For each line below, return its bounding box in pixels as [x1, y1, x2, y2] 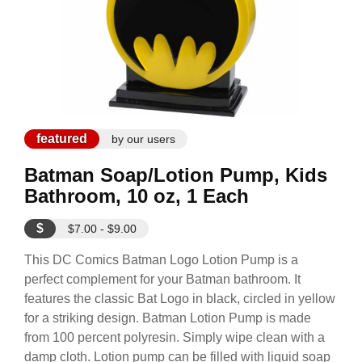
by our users [112, 133, 175, 145]
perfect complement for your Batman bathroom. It [24, 272, 301, 286]
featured [36, 132, 87, 145]
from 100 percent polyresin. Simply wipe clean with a [24, 330, 325, 344]
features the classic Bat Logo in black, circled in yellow [24, 292, 335, 305]
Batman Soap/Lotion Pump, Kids [24, 164, 327, 186]
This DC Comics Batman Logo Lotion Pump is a [24, 253, 298, 267]
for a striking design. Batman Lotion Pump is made [24, 311, 311, 325]
